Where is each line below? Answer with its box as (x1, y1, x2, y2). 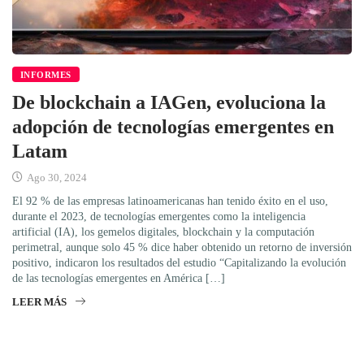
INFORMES (20, 69, 71, 80)
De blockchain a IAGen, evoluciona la (12, 91, 326, 113)
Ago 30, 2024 (24, 171, 87, 184)
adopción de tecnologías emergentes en (12, 115, 334, 137)
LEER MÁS (12, 295, 67, 308)
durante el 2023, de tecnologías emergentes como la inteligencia (12, 210, 305, 223)
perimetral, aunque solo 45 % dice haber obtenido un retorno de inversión (12, 240, 352, 253)
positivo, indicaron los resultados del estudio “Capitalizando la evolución (12, 256, 346, 269)
